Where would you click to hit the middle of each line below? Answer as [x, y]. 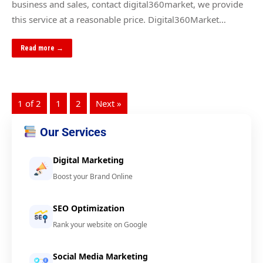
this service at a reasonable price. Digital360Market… [119, 19]
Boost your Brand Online [93, 176]
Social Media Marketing [100, 256]
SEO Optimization [89, 208]
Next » [109, 103]
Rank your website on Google [100, 225]
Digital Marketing [88, 160]
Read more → [42, 48]
